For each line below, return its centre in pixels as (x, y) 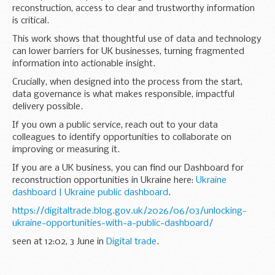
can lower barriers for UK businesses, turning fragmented (128, 51)
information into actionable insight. (84, 64)
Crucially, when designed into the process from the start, (127, 82)
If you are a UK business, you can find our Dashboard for (128, 168)
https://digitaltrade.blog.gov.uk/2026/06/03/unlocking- (130, 211)
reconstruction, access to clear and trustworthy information (134, 8)
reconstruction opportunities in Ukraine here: (104, 180)
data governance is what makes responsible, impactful (123, 94)
